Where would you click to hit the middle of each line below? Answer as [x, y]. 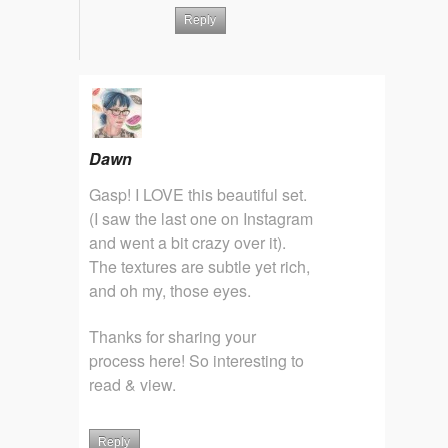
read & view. [132, 384]
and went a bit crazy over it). [187, 242]
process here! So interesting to [196, 360]
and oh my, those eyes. [170, 290]
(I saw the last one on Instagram [201, 218]
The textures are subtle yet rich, [199, 266]
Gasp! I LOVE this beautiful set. [198, 194]
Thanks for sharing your [172, 336]
